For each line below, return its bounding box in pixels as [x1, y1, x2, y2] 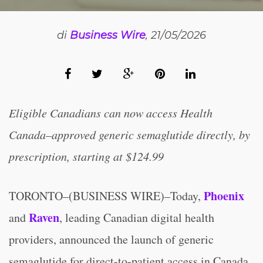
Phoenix [204, 187, 244, 204]
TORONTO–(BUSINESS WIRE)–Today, [9, 188, 204, 204]
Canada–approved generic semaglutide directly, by [9, 127, 250, 142]
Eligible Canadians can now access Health [9, 105, 213, 120]
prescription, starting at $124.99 [9, 149, 164, 164]
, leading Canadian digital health [59, 210, 214, 225]
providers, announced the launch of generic [9, 231, 214, 247]
